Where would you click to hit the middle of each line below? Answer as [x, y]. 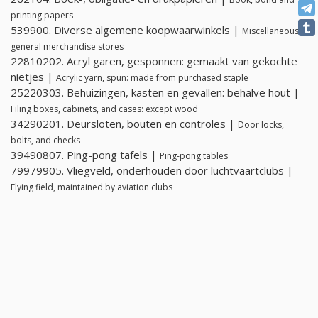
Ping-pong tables [194, 156]
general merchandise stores [67, 47]
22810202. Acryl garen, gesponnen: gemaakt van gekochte [154, 61]
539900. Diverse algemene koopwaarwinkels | [126, 30]
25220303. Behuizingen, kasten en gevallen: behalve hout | [155, 93]
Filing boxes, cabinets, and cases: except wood [104, 109]
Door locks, [261, 125]
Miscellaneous [270, 31]
